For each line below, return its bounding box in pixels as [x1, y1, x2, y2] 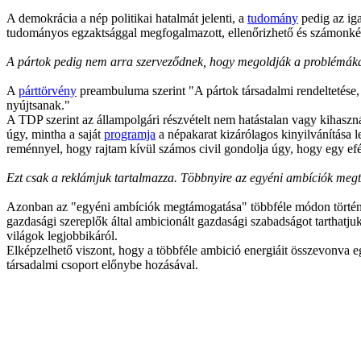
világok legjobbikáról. [6, 229, 118, 243]
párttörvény [19, 84, 77, 98]
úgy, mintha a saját [6, 127, 104, 141]
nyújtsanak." [6, 98, 70, 112]
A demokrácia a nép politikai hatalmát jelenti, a [6, 11, 247, 25]
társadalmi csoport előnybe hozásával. [6, 258, 198, 272]
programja [104, 127, 156, 141]
